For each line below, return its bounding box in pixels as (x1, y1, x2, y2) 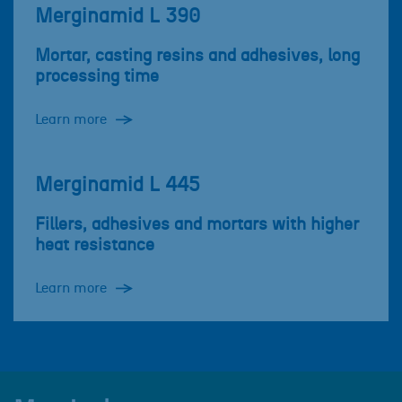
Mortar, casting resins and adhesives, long (35, 48, 360, 66)
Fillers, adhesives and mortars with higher (35, 216, 359, 234)
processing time (35, 68, 159, 86)
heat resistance (35, 237, 154, 255)
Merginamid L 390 (35, 7, 200, 27)
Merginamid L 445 (35, 176, 200, 196)
